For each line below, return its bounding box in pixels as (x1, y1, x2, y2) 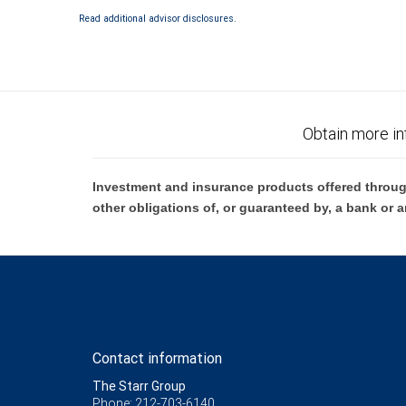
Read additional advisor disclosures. (79, 12, 237, 24)
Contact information (92, 349, 222, 367)
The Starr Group (92, 378, 186, 394)
